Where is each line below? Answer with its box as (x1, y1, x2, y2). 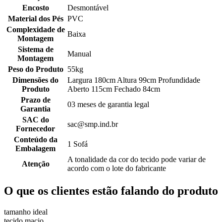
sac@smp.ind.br (67, 120, 118, 128)
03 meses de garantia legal (67, 100, 149, 109)
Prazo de (20, 96, 51, 104)
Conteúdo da (13, 135, 57, 144)
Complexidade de (6, 25, 65, 34)
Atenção (21, 160, 50, 168)
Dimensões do (12, 76, 58, 84)
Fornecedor (16, 124, 55, 133)
